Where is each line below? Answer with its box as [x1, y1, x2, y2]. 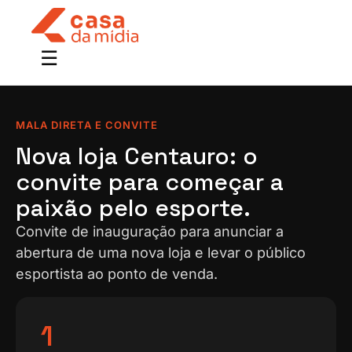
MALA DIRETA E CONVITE [16, 118, 158, 131]
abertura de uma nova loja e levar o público [16, 244, 306, 261]
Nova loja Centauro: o [16, 140, 258, 171]
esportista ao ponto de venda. [16, 265, 218, 282]
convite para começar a [16, 166, 284, 197]
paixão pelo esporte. [16, 192, 251, 223]
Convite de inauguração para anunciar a [16, 222, 284, 240]
